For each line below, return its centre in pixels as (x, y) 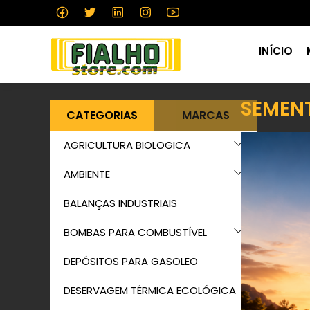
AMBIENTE (87, 174)
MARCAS (206, 115)
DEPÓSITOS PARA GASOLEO (131, 261)
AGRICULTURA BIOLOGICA (127, 145)
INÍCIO (276, 51)
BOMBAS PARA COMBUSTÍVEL (135, 232)
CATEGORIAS (102, 115)
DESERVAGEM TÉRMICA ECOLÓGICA (150, 290)
